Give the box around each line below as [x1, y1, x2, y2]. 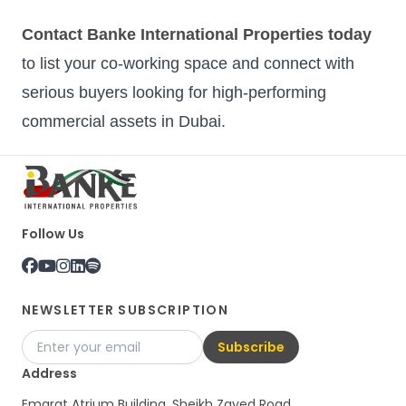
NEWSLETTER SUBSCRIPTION [22, 301, 229, 320]
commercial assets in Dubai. [22, 112, 226, 131]
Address [22, 364, 77, 383]
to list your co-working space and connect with [22, 54, 354, 73]
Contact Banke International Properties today [22, 25, 372, 44]
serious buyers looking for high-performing [22, 83, 326, 102]
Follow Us [22, 225, 84, 244]
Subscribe [217, 338, 285, 357]
